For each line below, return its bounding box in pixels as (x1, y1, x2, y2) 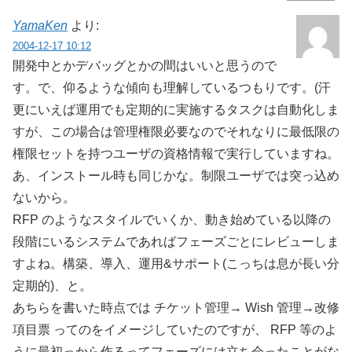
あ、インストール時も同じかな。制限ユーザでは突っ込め (13, 169, 339, 183)
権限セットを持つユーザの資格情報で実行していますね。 (13, 147, 339, 161)
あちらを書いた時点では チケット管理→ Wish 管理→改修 (13, 301, 339, 315)
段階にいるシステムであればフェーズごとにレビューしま (13, 235, 339, 249)
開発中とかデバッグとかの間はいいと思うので (13, 59, 277, 73)
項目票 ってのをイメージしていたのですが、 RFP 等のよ (13, 323, 337, 337)
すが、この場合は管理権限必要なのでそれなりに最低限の (13, 125, 339, 139)
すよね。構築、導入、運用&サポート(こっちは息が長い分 (13, 257, 339, 271)
